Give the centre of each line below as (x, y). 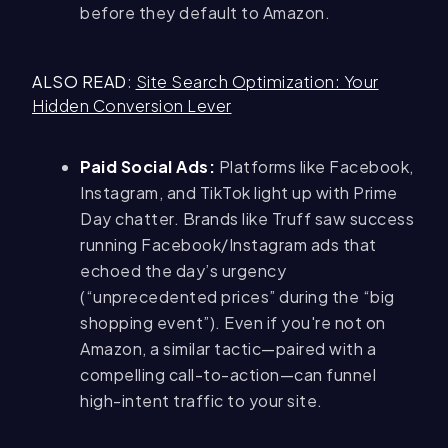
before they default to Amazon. (205, 13)
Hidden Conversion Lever (132, 106)
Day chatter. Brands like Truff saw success (247, 219)
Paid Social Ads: (147, 167)
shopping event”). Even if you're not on (233, 323)
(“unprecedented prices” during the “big (237, 297)
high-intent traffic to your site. (201, 401)
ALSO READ (79, 82)
